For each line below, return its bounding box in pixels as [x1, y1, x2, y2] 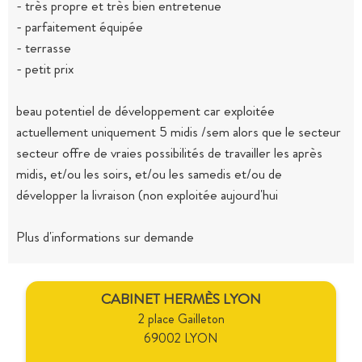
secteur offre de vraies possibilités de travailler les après [16, 141, 322, 163]
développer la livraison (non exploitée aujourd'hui [16, 183, 278, 205]
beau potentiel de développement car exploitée [16, 99, 275, 121]
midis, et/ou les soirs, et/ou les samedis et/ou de [16, 162, 282, 184]
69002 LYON [144, 328, 218, 347]
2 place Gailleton [137, 309, 225, 328]
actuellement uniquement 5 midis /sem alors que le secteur [16, 120, 341, 142]
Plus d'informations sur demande [16, 225, 194, 247]
